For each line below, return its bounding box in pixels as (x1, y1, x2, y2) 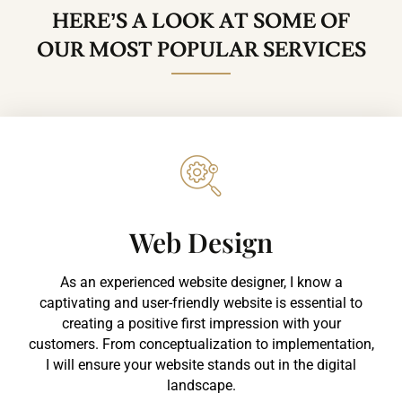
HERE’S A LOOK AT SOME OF (52, 7, 350, 35)
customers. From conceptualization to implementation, (28, 335, 374, 353)
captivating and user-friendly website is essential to (39, 293, 363, 311)
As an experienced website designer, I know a (59, 273, 343, 291)
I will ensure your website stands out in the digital (46, 355, 356, 373)
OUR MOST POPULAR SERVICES (36, 36, 366, 64)
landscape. (166, 376, 236, 394)
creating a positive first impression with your (61, 314, 341, 332)
